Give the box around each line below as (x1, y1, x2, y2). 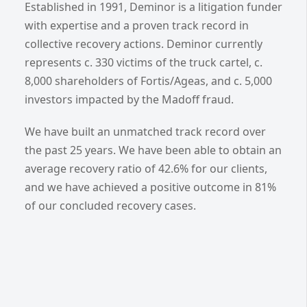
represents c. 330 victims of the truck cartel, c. (25, 54, 262, 70)
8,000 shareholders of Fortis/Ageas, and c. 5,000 (25, 73, 272, 88)
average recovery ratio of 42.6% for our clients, (25, 160, 267, 176)
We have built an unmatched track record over (25, 123, 266, 139)
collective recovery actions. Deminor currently (25, 36, 262, 51)
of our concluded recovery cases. (25, 197, 196, 213)
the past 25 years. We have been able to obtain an (25, 142, 282, 158)
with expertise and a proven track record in (25, 17, 249, 33)
